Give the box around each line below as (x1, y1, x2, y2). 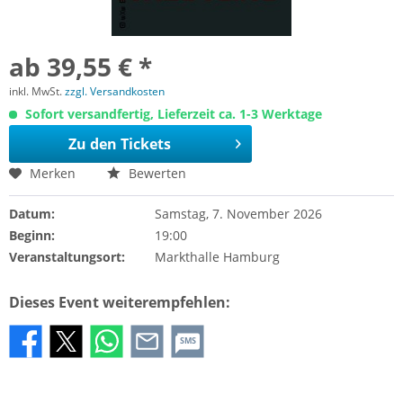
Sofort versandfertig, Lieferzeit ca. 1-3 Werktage (22, 105, 322, 122)
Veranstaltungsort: (9, 248, 125, 265)
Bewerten (125, 165, 186, 182)
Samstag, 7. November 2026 (154, 205, 322, 222)
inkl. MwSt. (9, 84, 65, 99)
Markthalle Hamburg (154, 248, 280, 265)
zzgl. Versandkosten (65, 84, 165, 99)
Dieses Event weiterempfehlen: (9, 292, 230, 312)
